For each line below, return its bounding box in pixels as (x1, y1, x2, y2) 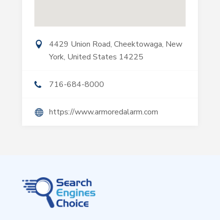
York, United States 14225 (49, 52, 143, 63)
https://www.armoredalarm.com (49, 107, 158, 118)
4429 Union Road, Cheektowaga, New (49, 39, 182, 50)
